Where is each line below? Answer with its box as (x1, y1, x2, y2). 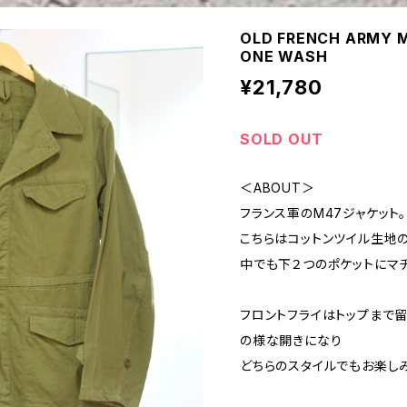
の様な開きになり (240, 333, 342, 349)
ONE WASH (240, 47, 328, 66)
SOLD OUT (240, 130, 323, 149)
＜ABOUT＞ (240, 180, 315, 196)
